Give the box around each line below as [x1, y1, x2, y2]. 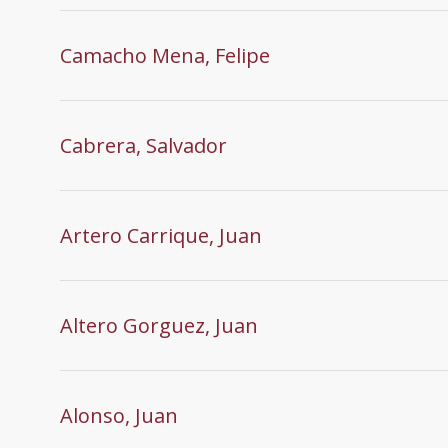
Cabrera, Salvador [60, 131, 227, 159]
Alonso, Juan [60, 401, 178, 429]
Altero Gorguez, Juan [60, 311, 258, 339]
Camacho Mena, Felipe [60, 41, 270, 69]
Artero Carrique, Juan [60, 221, 262, 249]
